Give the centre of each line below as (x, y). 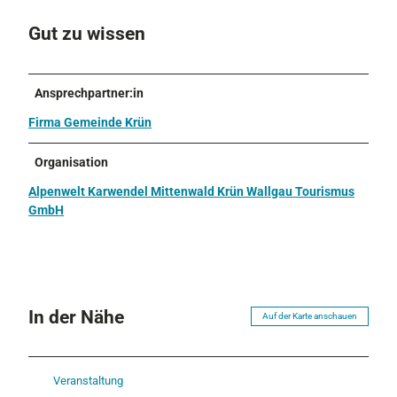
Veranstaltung (88, 380)
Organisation (72, 163)
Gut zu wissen (87, 34)
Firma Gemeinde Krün (90, 123)
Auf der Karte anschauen (310, 316)
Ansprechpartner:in (90, 93)
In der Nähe (76, 316)
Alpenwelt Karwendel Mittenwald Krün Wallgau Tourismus (191, 192)
